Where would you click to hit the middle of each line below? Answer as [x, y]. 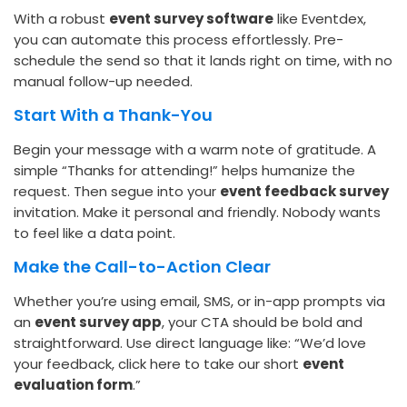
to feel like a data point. [94, 233]
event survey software [191, 19]
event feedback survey [304, 192]
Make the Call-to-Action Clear [142, 267]
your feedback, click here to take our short [158, 364]
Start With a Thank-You [113, 115]
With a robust [61, 19]
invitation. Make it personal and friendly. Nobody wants [197, 213]
